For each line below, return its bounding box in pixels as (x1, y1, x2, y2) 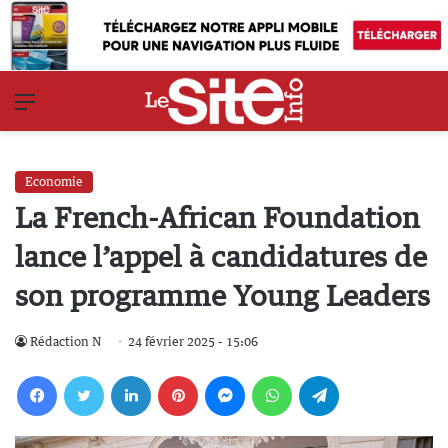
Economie (25, 174, 83, 189)
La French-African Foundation (15, 200, 420, 234)
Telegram (339, 368, 351, 384)
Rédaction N (30, 334, 101, 349)
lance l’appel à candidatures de (15, 239, 427, 273)
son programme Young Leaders (15, 278, 430, 312)
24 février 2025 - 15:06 (128, 334, 258, 349)
